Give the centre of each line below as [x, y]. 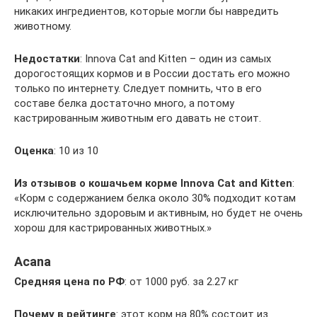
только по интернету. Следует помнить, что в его [138, 88]
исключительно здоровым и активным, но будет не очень [158, 213]
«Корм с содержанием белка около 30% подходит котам [155, 198]
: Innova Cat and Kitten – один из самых [175, 59]
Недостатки [47, 59]
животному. [43, 26]
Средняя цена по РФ [69, 282]
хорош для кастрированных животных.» [113, 228]
